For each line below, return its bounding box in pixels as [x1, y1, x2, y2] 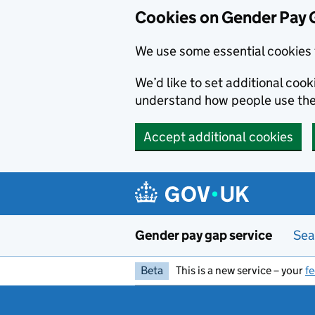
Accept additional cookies [143, 129, 293, 145]
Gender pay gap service [135, 227, 272, 243]
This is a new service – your [176, 264, 305, 277]
